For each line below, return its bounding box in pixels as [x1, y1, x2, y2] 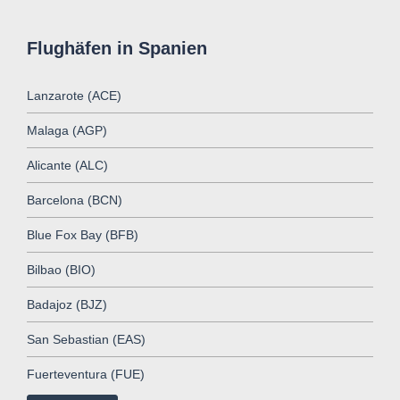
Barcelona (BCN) [27, 192, 122, 207]
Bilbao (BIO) [27, 262, 96, 277]
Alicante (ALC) [27, 157, 108, 172]
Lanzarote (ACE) [27, 87, 121, 103]
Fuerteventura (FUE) [27, 366, 145, 381]
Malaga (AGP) [27, 122, 107, 137]
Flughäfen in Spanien [27, 37, 207, 58]
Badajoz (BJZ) [27, 296, 107, 312]
